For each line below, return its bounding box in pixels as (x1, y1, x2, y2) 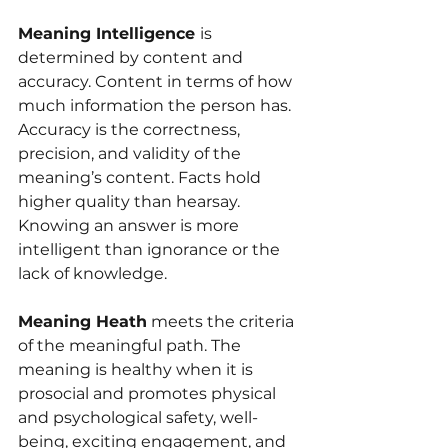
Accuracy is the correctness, (18, 120, 244, 140)
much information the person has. (18, 96, 295, 116)
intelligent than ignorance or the (18, 240, 284, 260)
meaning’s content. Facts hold (18, 168, 265, 188)
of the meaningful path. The (18, 336, 245, 356)
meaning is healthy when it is (18, 360, 257, 380)
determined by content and (18, 48, 247, 68)
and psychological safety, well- (18, 408, 258, 428)
